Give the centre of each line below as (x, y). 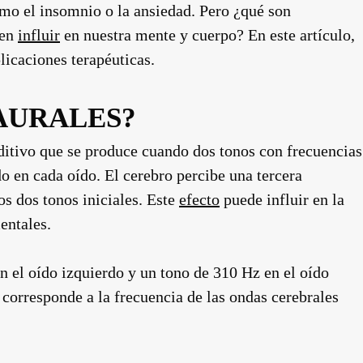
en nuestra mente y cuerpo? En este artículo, (207, 35)
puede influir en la (282, 199)
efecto (199, 199)
